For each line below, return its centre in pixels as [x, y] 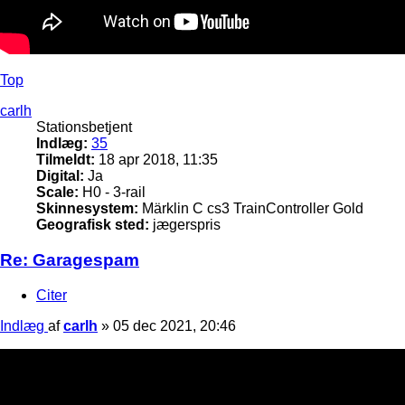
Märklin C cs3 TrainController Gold [251, 209]
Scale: [57, 193]
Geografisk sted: [93, 225]
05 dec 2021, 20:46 [174, 325]
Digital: [60, 176]
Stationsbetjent [84, 127]
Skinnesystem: [87, 209]
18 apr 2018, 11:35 [156, 160]
